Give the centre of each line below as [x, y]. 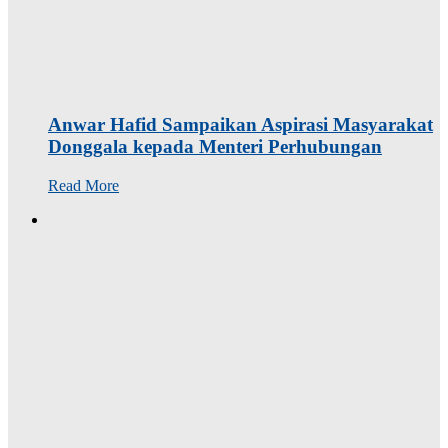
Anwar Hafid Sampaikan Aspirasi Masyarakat [240, 124]
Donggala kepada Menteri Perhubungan [215, 146]
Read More [83, 185]
